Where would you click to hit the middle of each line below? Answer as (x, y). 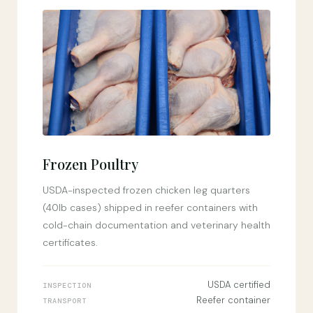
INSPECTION (67, 285)
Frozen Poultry (90, 164)
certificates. (70, 242)
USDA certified (239, 285)
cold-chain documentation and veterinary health (156, 225)
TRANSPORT (65, 301)
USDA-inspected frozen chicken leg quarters (146, 190)
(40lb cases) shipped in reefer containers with (150, 208)
